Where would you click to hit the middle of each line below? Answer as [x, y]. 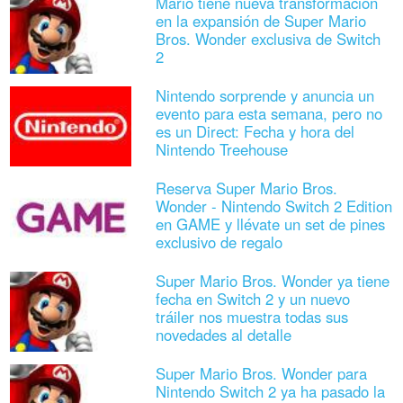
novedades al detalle [223, 335]
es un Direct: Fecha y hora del [255, 132]
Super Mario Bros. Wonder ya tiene [272, 281]
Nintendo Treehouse [221, 150]
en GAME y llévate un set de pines [270, 224]
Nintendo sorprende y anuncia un [264, 96]
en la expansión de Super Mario [260, 21]
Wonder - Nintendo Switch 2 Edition [273, 206]
